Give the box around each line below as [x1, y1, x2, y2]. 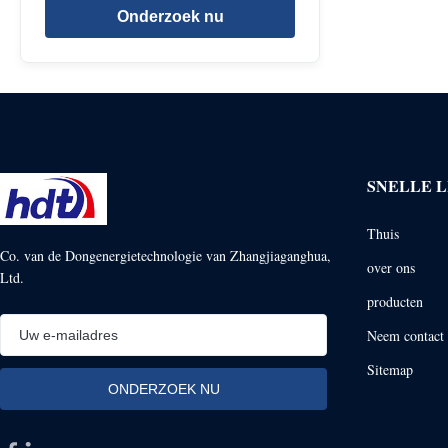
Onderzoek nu [116, 7, 224, 25]
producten [366, 291, 423, 311]
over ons [366, 257, 415, 277]
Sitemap [366, 359, 413, 379]
